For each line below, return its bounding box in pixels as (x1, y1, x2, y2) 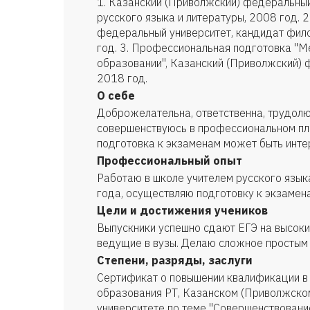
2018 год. (97, 71, 147, 85)
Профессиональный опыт (97, 154, 242, 167)
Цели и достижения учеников (97, 203, 268, 217)
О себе (97, 89, 135, 102)
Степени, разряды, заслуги (97, 253, 253, 267)
